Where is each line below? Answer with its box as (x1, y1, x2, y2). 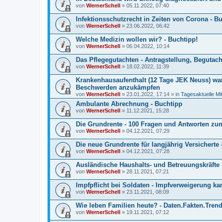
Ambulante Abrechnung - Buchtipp (76, 100, 182, 108)
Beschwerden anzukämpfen (76, 84, 160, 91)
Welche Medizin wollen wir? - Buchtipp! (76, 36, 198, 43)
